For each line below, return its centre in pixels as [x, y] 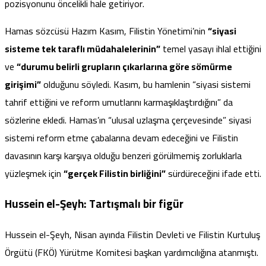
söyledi [95, 85]
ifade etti [241, 174]
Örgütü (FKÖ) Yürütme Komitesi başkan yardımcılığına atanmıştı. [132, 252]
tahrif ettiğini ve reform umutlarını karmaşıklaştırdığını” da [119, 102]
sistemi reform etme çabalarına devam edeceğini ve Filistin [121, 138]
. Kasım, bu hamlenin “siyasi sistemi [180, 85]
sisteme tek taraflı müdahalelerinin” [83, 49]
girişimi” [23, 85]
